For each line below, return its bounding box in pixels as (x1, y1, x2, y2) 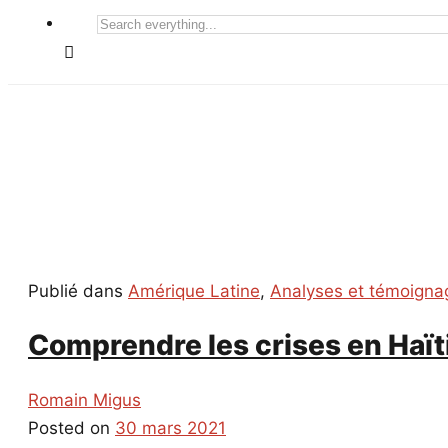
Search (95, 12, 143, 32)
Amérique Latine (128, 280, 260, 301)
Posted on (28, 418, 115, 439)
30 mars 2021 (115, 418, 226, 439)
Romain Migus (28, 390, 141, 411)
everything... (95, 40, 184, 60)
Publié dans (28, 280, 128, 301)
